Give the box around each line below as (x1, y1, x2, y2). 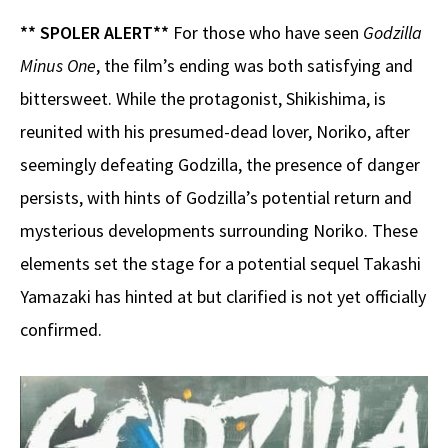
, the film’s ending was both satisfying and (96, 53, 413, 77)
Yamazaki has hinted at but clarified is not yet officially (20, 284, 426, 308)
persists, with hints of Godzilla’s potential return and (20, 185, 412, 209)
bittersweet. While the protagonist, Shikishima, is (20, 86, 386, 110)
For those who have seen (173, 20, 363, 44)
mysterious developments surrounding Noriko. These (20, 218, 418, 242)
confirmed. (20, 317, 102, 341)
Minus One (20, 53, 96, 77)
